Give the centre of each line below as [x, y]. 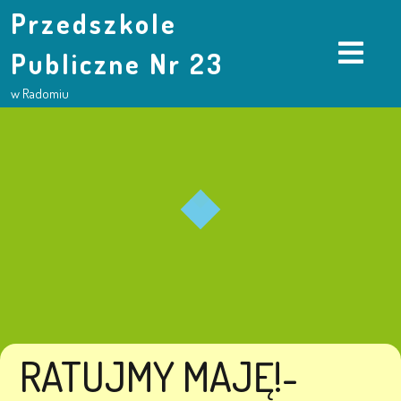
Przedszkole [94, 23]
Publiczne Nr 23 [117, 64]
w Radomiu [40, 94]
